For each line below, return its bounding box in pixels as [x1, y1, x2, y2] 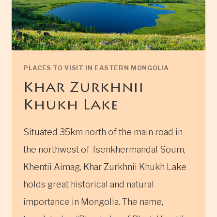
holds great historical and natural [23, 179, 154, 190]
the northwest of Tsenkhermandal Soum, [23, 144, 186, 155]
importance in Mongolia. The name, [23, 197, 163, 207]
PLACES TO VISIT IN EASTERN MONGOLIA [23, 64, 170, 72]
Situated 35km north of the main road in [23, 127, 183, 138]
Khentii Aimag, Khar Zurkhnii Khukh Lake [23, 162, 186, 172]
